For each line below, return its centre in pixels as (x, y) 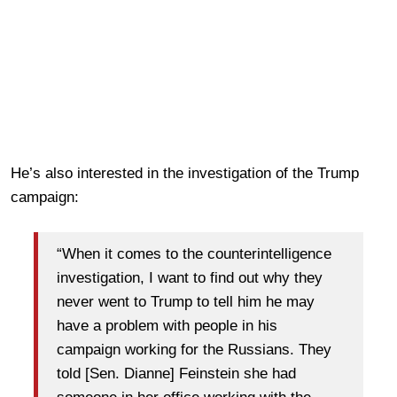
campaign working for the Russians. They (194, 349)
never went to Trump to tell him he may (186, 301)
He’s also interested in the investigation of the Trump (185, 174)
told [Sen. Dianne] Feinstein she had (176, 373)
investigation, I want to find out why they (190, 277)
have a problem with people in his (167, 325)
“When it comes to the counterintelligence (194, 253)
